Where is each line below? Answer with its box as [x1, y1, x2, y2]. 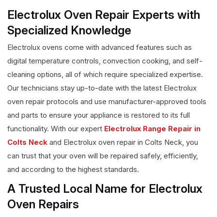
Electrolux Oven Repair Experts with [7, 8, 200, 22]
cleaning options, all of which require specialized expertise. [7, 70, 203, 79]
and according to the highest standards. [7, 165, 139, 174]
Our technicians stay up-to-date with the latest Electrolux [7, 83, 197, 93]
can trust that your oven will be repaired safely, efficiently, [7, 151, 198, 161]
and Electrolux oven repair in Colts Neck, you [47, 138, 198, 147]
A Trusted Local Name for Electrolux [7, 182, 202, 196]
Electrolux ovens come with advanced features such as [7, 43, 192, 52]
